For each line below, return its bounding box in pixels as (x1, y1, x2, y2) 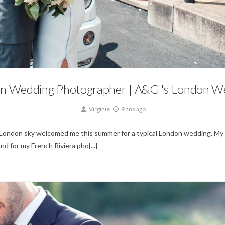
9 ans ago (120, 105, 146, 114)
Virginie (87, 105, 110, 114)
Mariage (101, 44, 124, 52)
